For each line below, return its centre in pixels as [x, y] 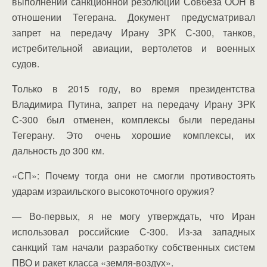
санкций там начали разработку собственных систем [133, 247]
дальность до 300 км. [58, 150]
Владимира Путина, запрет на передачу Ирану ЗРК [133, 104]
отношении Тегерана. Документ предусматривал [133, 17]
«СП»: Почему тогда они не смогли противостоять [133, 175]
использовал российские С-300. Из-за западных [133, 231]
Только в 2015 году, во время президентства [133, 88]
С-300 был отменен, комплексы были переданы [133, 119]
